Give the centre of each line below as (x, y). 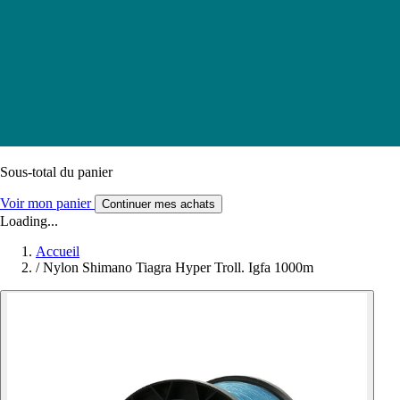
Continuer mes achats (158, 204)
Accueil (58, 251)
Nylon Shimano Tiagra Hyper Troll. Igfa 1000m (178, 267)
